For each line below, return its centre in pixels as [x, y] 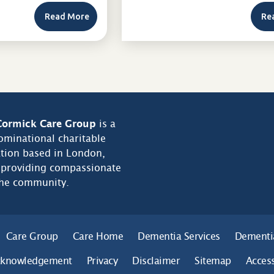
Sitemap [213, 261]
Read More [67, 16]
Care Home [98, 236]
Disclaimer [156, 261]
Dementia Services [179, 236]
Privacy [102, 261]
